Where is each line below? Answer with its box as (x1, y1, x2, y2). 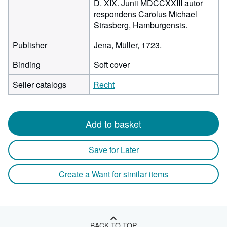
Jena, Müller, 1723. (94, 39, 162, 51)
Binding (13, 59, 41, 70)
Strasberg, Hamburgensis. (94, 19, 187, 31)
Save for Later (88, 144, 139, 156)
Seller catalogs (13, 79, 66, 90)
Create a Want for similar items (59, 168, 168, 180)
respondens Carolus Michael (94, 8, 197, 20)
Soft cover (94, 59, 130, 70)
